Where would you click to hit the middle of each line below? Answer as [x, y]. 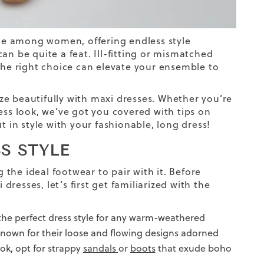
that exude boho [193, 248]
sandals [99, 248]
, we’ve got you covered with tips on [123, 111]
